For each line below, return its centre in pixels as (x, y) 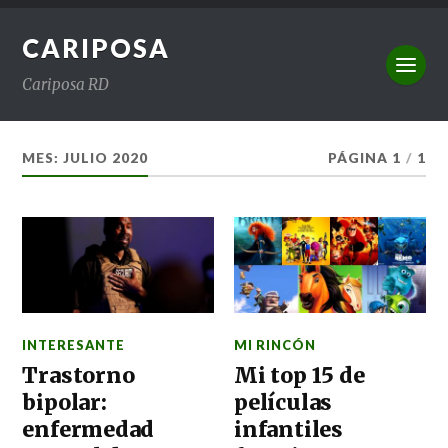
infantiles (288, 429)
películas (283, 402)
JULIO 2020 (106, 158)
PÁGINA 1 (364, 158)
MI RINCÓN (275, 344)
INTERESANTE (74, 344)
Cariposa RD (66, 84)
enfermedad (88, 429)
